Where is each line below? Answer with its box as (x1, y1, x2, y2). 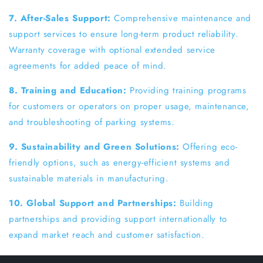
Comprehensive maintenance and (114, 11, 251, 25)
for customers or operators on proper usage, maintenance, (9, 99, 249, 113)
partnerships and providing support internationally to (9, 212, 227, 225)
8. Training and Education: (9, 83, 130, 97)
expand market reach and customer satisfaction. (9, 228, 205, 241)
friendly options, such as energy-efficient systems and (9, 156, 230, 169)
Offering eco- (183, 140, 238, 153)
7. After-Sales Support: (9, 11, 114, 25)
